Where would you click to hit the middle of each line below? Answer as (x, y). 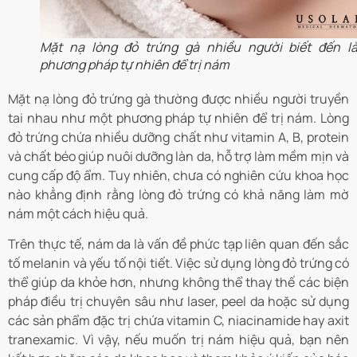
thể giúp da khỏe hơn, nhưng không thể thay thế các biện (178, 282)
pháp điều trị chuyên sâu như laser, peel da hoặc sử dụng (178, 302)
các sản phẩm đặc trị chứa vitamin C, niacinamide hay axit (178, 321)
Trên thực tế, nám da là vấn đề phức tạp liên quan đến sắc (178, 244)
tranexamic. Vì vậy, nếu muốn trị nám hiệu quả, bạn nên (178, 340)
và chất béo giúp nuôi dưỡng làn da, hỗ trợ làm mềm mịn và (178, 156)
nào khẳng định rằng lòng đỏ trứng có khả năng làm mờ (178, 194)
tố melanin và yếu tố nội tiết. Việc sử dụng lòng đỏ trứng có (178, 263)
